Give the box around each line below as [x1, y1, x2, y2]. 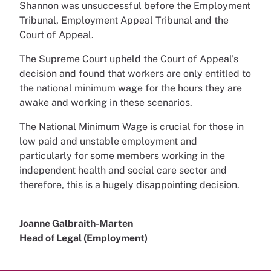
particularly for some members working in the [19, 150, 225, 162]
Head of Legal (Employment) [19, 232, 149, 244]
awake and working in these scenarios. [19, 97, 195, 108]
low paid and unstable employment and [19, 135, 197, 147]
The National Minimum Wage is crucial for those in [19, 121, 244, 132]
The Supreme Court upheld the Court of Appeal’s [19, 53, 238, 65]
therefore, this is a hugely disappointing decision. [19, 179, 242, 191]
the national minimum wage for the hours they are [19, 82, 242, 94]
